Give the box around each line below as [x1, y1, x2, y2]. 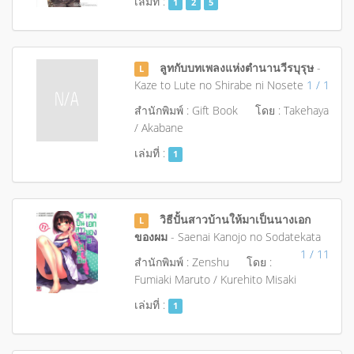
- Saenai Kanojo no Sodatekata [167, 229, 321, 244]
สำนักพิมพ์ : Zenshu [134, 254, 229, 269]
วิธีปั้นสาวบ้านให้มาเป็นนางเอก [160, 212, 311, 227]
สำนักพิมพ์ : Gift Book [134, 103, 238, 118]
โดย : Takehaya [254, 103, 329, 118]
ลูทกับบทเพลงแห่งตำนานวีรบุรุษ [160, 60, 314, 75]
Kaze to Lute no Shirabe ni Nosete [134, 77, 303, 92]
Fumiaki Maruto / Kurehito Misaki [134, 272, 296, 287]
